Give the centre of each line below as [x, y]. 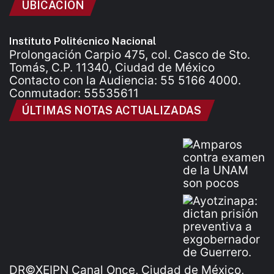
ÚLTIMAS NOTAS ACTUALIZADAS [111, 111]
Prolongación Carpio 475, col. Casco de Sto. [130, 55]
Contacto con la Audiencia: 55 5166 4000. [125, 81]
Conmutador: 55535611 [74, 94]
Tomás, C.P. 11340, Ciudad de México [112, 68]
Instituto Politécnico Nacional [83, 41]
